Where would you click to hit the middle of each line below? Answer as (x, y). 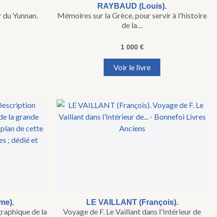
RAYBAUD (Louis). (132, 6)
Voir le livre (132, 67)
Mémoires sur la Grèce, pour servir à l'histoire (132, 15)
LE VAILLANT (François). (132, 202)
